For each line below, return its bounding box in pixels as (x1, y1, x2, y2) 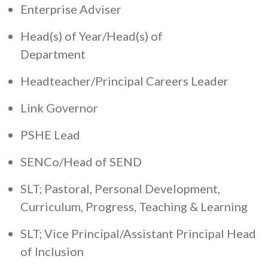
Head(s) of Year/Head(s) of (20, 28, 163, 43)
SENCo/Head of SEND (20, 154, 142, 169)
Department (20, 46, 117, 61)
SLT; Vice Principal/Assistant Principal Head (20, 226, 256, 240)
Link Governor (20, 100, 103, 115)
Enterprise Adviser (20, 1, 143, 16)
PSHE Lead (20, 127, 80, 142)
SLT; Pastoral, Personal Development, (20, 181, 220, 196)
